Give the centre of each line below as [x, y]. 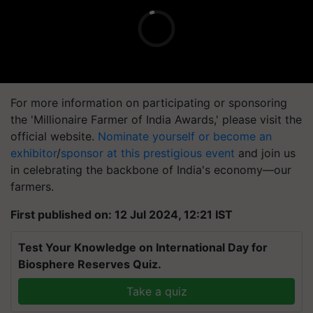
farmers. [32, 187]
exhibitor [34, 153]
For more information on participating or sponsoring [149, 103]
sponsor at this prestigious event [148, 153]
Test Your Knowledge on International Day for [143, 247]
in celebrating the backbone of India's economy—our [151, 170]
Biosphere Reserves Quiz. [90, 264]
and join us [265, 153]
